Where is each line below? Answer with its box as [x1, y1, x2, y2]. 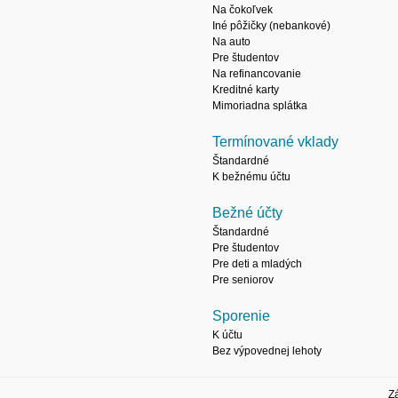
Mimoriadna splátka [212, 99, 307, 112]
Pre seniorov [212, 274, 274, 286]
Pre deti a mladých [212, 258, 302, 270]
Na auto [212, 36, 251, 48]
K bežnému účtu [212, 171, 291, 183]
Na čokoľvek [212, 4, 273, 16]
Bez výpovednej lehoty [212, 345, 322, 357]
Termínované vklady [212, 134, 338, 149]
